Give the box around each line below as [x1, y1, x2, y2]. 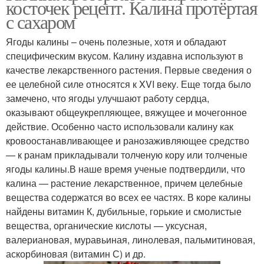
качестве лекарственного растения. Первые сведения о [6, 63, 252, 77]
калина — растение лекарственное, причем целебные [6, 176, 243, 190]
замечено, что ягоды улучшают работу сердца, [6, 91, 209, 105]
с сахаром [6, 9, 75, 34]
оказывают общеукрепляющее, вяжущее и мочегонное [6, 105, 247, 119]
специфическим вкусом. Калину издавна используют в [6, 49, 243, 62]
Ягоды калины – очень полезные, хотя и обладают [6, 35, 226, 48]
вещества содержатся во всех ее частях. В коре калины [6, 190, 251, 204]
